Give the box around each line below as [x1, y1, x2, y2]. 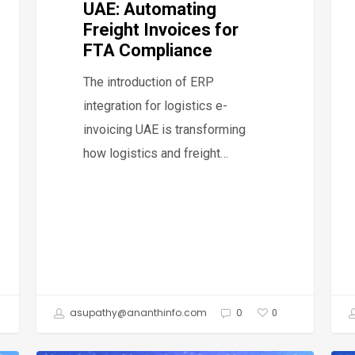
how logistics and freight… [83, 145, 229, 161]
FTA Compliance [83, 40, 213, 60]
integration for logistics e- [83, 97, 228, 113]
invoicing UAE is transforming [83, 121, 246, 137]
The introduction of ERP [83, 74, 215, 90]
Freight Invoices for [83, 19, 239, 40]
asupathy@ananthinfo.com [67, 306, 207, 320]
